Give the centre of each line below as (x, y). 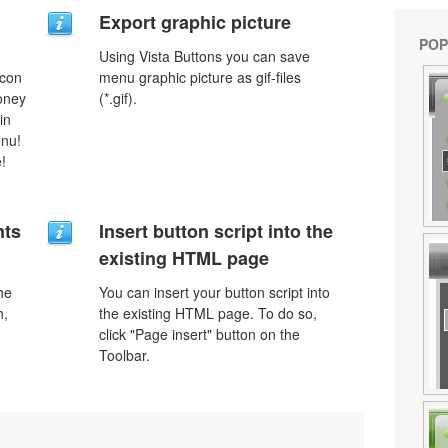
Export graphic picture (195, 22)
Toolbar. (124, 355)
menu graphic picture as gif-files (200, 77)
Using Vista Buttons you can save (204, 56)
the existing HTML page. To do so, (208, 313)
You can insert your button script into (214, 292)
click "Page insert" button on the (199, 334)
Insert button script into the (216, 231)
